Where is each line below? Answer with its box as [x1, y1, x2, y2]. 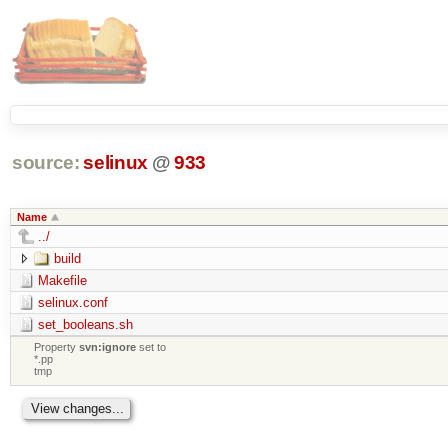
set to [136, 340, 167, 353]
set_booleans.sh [37, 316, 133, 332]
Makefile [37, 272, 87, 288]
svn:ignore [79, 340, 137, 353]
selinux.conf [37, 294, 108, 310]
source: [11, 152, 80, 174]
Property [34, 340, 80, 353]
